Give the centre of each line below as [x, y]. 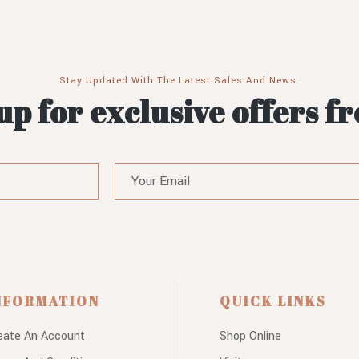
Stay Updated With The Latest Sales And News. [179, 80]
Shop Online [250, 336]
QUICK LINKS [273, 301]
